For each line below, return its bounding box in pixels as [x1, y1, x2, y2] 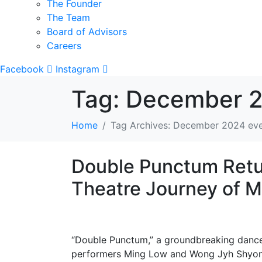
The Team [47, 11, 90, 23]
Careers [47, 39, 81, 51]
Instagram [56, 63, 99, 75]
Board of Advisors [47, 25, 127, 37]
